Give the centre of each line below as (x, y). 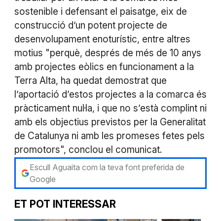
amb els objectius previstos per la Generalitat (110, 122)
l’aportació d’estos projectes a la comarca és (110, 95)
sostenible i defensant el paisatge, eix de (100, 12)
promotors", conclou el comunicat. (88, 150)
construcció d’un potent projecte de (91, 26)
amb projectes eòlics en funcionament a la (104, 67)
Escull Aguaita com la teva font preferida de (107, 167)
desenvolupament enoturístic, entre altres (102, 39)
